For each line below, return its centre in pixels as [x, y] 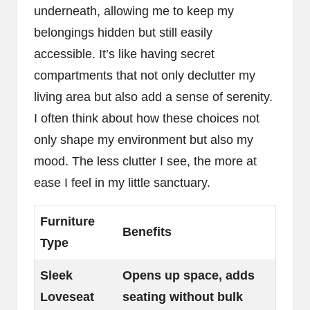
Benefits [147, 231]
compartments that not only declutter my [145, 75]
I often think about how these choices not [147, 118]
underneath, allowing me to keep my [134, 11]
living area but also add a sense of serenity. [153, 97]
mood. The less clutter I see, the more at [145, 161]
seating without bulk [183, 297]
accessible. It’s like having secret [124, 54]
